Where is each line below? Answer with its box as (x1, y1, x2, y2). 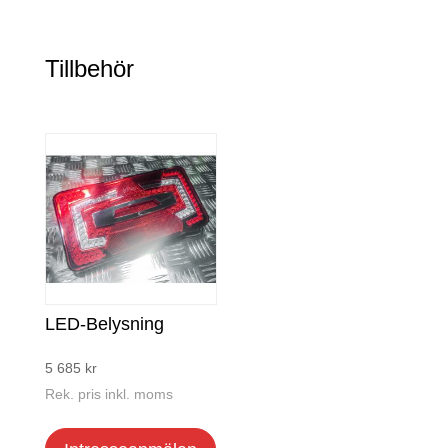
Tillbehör (44, 55, 134, 83)
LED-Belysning (44, 314, 164, 335)
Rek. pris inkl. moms (44, 386, 173, 403)
